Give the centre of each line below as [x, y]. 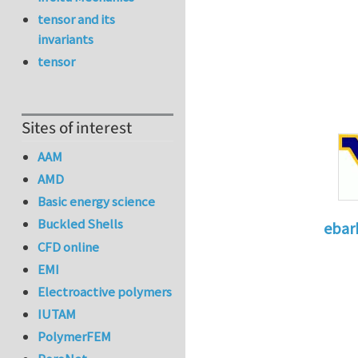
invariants [66, 40]
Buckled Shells [81, 224]
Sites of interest [77, 129]
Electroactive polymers [105, 291]
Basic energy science [97, 202]
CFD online [69, 247]
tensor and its [77, 20]
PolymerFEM [75, 337]
